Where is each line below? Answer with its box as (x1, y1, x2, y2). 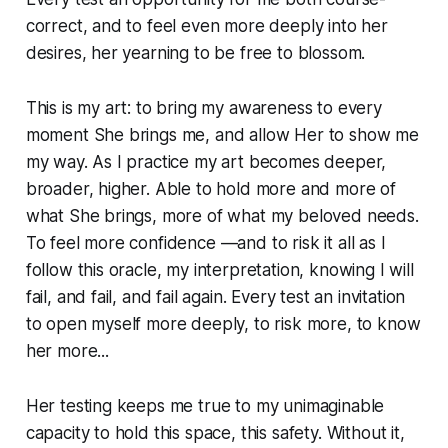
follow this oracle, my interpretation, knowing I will (25, 260, 414, 281)
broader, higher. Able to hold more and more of (25, 179, 396, 200)
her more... (25, 341, 109, 362)
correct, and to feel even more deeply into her (25, 16, 388, 37)
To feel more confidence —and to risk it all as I (25, 233, 386, 254)
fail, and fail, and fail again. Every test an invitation (25, 287, 406, 308)
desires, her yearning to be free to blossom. (25, 43, 366, 64)
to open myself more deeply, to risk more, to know (25, 314, 421, 335)
